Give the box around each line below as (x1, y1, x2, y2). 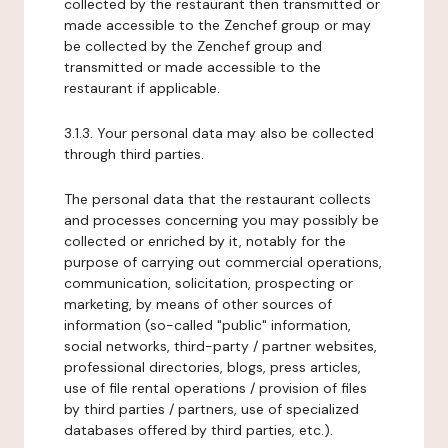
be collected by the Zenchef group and (64, 37, 322, 55)
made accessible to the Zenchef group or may (64, 16, 371, 34)
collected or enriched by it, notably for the (64, 232, 346, 250)
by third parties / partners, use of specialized (64, 400, 359, 418)
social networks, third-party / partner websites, (64, 337, 377, 355)
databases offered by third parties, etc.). (64, 421, 333, 439)
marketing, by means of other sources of (64, 295, 332, 313)
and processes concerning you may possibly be (64, 211, 379, 229)
